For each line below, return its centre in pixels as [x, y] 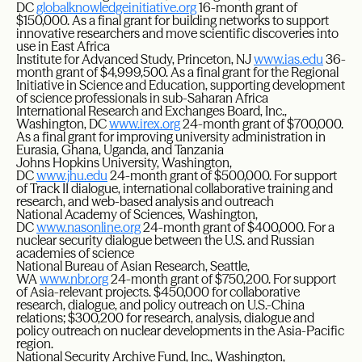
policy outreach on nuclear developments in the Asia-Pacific [180, 330]
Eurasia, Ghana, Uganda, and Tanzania [120, 149]
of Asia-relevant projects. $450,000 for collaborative [158, 292]
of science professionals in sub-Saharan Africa [142, 98]
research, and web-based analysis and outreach [145, 201]
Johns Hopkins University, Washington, [124, 162]
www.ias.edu [288, 59]
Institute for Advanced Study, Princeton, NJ [135, 59]
